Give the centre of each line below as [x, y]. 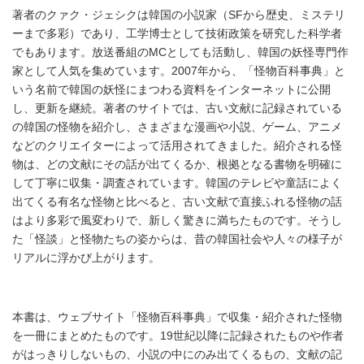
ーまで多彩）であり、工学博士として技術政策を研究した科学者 [177, 34]
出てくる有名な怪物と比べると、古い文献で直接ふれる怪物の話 [177, 202]
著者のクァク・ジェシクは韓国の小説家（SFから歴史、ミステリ [179, 15]
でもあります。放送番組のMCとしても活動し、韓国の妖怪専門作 [180, 52]
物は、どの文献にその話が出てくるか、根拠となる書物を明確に [177, 165]
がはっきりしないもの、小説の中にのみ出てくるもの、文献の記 [177, 355]
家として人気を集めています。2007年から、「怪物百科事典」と [179, 71]
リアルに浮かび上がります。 [86, 258]
